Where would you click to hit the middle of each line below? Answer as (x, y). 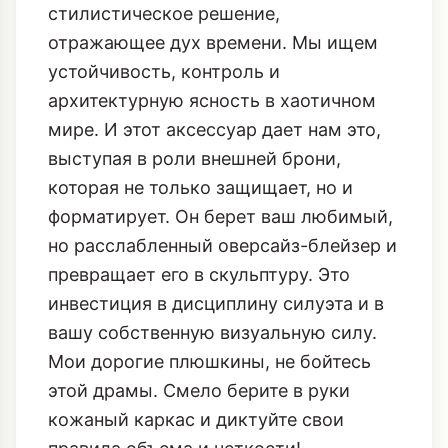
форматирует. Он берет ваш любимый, (220, 96)
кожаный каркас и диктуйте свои (196, 299)
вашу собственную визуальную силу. (212, 212)
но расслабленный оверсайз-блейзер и (222, 125)
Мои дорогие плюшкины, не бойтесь (209, 241)
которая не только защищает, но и (200, 67)
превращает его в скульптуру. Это (199, 154)
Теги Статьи (110, 421)
